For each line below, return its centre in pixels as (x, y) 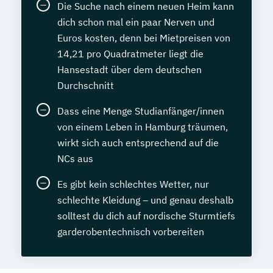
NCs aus (75, 159)
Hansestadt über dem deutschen (129, 70)
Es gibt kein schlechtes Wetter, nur (133, 184)
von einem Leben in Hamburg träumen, (143, 127)
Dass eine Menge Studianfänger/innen (141, 111)
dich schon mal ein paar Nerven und (136, 22)
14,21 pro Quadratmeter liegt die (130, 54)
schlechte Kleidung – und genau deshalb (145, 200)
